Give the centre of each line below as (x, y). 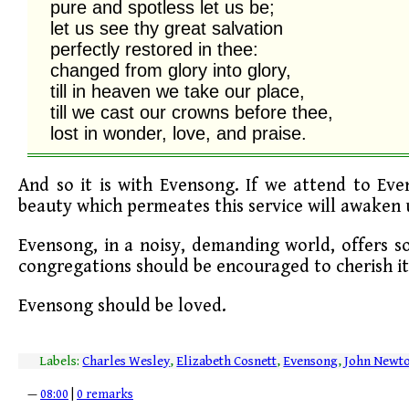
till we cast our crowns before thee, (192, 112)
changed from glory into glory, (171, 70)
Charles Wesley (126, 361)
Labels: (61, 361)
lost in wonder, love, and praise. (178, 133)
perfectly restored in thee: (154, 49)
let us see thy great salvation (167, 28)
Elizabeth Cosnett (227, 361)
